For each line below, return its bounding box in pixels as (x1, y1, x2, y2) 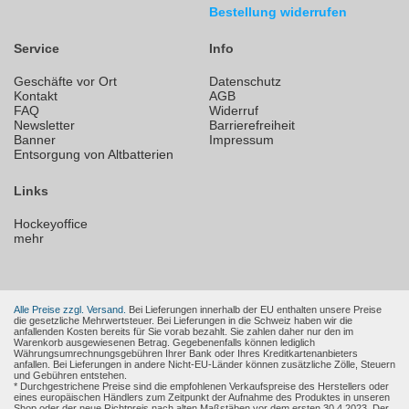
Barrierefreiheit (209, 118, 295, 133)
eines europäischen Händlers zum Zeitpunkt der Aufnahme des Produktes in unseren (14, 392, 390, 404)
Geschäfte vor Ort (14, 74, 117, 89)
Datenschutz (209, 74, 281, 89)
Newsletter (14, 118, 75, 133)
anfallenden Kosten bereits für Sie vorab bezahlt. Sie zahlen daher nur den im (14, 326, 353, 338)
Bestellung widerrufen (209, 5, 347, 20)
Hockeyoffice (14, 216, 88, 232)
